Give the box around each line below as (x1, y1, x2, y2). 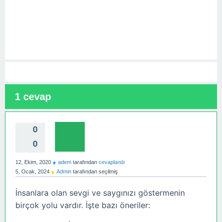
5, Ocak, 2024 (15, 168, 50, 175)
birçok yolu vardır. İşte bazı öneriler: (15, 200, 150, 211)
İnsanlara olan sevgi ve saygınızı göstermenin (15, 188, 185, 198)
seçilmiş (99, 168, 118, 175)
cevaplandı (99, 159, 125, 165)
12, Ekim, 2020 (15, 159, 51, 165)
